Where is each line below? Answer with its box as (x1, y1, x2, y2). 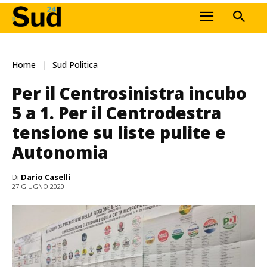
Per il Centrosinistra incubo (12, 81, 247, 104)
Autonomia (12, 140, 108, 163)
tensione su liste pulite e (12, 120, 226, 144)
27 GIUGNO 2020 (12, 182, 64, 191)
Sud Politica (52, 59, 98, 71)
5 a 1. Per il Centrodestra (12, 101, 221, 124)
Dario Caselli (21, 171, 70, 182)
